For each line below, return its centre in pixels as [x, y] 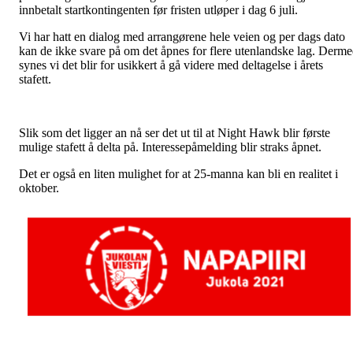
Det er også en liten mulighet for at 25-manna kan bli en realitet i [178, 174]
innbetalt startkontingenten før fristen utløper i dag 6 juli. [158, 10]
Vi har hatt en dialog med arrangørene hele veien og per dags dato [182, 37]
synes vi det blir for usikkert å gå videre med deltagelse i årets [171, 65]
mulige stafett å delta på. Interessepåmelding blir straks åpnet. [170, 147]
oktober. [41, 188]
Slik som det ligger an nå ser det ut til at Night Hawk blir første [175, 133]
